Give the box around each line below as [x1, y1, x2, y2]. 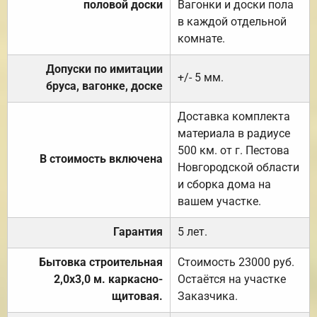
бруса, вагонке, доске [46, 79, 163, 93]
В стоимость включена [40, 151, 163, 166]
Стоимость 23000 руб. [178, 255, 294, 269]
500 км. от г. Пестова [178, 143, 289, 157]
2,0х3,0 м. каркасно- [54, 272, 163, 286]
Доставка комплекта [178, 109, 290, 123]
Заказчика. [178, 289, 238, 303]
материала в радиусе [178, 126, 290, 140]
